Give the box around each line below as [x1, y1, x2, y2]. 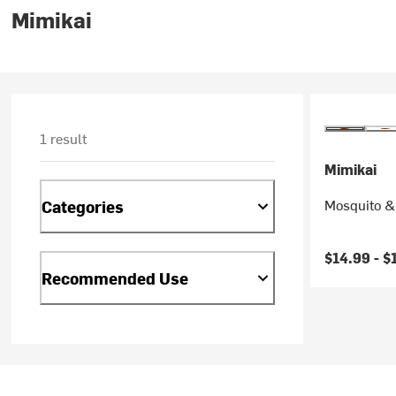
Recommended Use [42, 266, 189, 289]
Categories [42, 194, 125, 217]
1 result [40, 128, 88, 148]
